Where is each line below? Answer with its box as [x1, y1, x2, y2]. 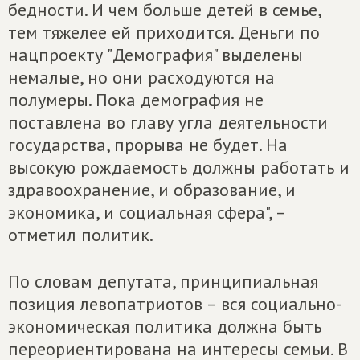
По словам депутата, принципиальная [8, 270, 318, 292]
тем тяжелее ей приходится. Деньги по [8, 21, 320, 43]
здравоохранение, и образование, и [8, 178, 296, 201]
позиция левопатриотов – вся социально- [8, 292, 342, 315]
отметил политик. [8, 223, 153, 246]
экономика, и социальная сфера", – [8, 201, 285, 223]
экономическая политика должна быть [8, 315, 321, 337]
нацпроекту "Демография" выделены [8, 43, 303, 66]
